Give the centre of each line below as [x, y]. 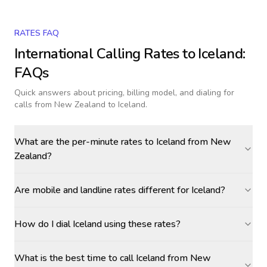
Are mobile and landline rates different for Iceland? [120, 190]
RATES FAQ [37, 33]
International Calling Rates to [106, 54]
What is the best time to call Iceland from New [113, 258]
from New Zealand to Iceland [90, 105]
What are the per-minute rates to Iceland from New [123, 142]
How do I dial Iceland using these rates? [97, 224]
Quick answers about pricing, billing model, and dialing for [124, 93]
